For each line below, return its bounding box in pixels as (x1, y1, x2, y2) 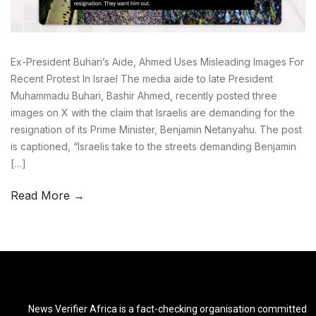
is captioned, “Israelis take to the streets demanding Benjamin (11, 140, 296, 152)
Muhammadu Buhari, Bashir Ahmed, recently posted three (11, 89, 277, 102)
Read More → (11, 188, 85, 202)
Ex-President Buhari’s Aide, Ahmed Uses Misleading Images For (11, 55, 304, 68)
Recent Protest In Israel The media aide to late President (11, 72, 273, 85)
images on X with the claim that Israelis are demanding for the (11, 106, 295, 119)
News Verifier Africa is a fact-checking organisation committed (28, 303, 307, 315)
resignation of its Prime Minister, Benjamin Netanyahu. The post (11, 123, 302, 135)
